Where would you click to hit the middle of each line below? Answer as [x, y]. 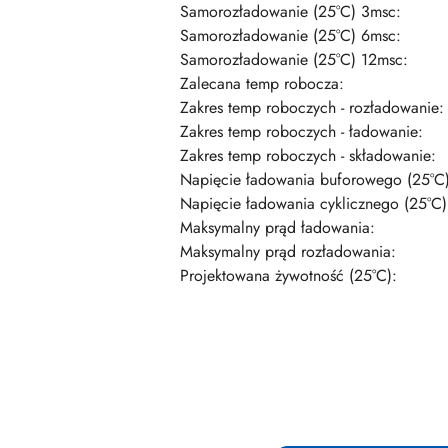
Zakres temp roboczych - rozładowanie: [312, 108]
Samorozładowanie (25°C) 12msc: [294, 60]
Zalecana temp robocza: [262, 84]
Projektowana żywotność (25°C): [288, 276]
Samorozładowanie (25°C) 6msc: [290, 36]
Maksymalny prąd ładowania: [277, 228]
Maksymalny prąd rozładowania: [288, 252]
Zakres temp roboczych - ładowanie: [301, 132]
